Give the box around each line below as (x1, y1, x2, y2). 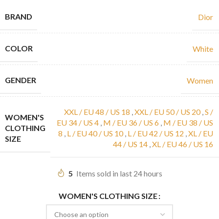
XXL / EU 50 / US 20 (134, 107, 200, 117)
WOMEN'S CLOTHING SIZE (59, 191, 157, 200)
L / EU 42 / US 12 (128, 129, 184, 138)
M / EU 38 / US (163, 118, 213, 128)
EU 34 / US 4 (57, 118, 99, 128)
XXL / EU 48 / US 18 (64, 107, 130, 117)
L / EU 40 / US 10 (67, 129, 123, 138)
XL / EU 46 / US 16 (152, 139, 213, 149)
